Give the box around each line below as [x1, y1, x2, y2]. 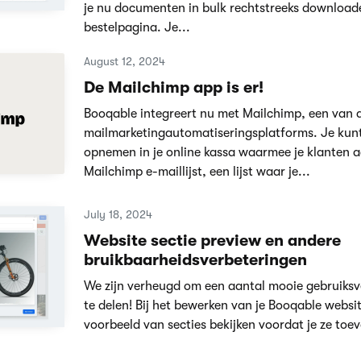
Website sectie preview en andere [83, 230, 341, 250]
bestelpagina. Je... [83, 19, 190, 35]
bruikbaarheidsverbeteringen [83, 250, 307, 269]
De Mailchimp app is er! [83, 77, 263, 97]
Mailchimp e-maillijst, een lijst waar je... [83, 164, 310, 179]
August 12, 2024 [83, 54, 165, 68]
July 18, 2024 [83, 207, 152, 221]
